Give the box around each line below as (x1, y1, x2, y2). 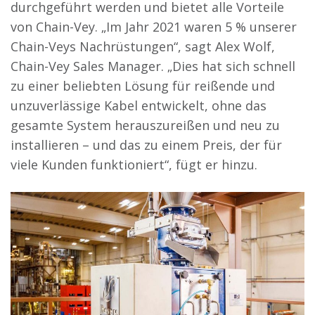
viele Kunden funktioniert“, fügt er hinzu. (11, 155, 257, 173)
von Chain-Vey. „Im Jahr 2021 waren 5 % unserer (11, 18, 297, 35)
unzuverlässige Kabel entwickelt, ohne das (11, 96, 266, 114)
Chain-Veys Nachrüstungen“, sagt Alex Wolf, (11, 37, 275, 55)
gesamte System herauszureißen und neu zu (11, 116, 280, 134)
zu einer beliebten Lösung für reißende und (11, 77, 275, 94)
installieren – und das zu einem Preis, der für (11, 136, 282, 153)
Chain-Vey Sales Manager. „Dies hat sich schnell (11, 57, 295, 75)
